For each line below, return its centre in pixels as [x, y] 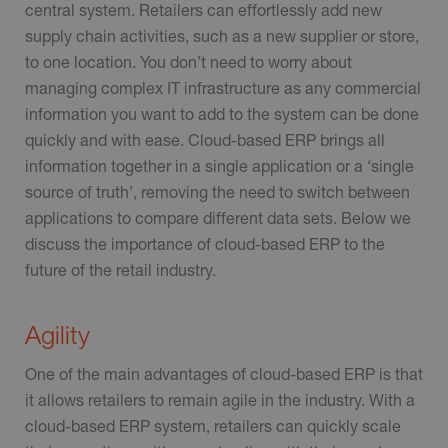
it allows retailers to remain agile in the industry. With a [220, 399]
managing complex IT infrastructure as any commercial [223, 88]
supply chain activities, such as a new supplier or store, [222, 36]
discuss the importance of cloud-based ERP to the [205, 244]
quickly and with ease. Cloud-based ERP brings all [205, 140]
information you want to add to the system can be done [222, 114]
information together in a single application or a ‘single [219, 166]
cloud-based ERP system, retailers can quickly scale [213, 425]
